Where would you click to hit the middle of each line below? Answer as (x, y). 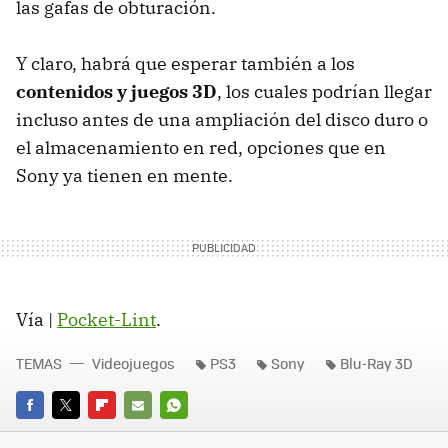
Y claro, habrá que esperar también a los (185, 63)
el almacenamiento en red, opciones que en (201, 147)
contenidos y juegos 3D (116, 91)
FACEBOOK (49, 433)
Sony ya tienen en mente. (124, 175)
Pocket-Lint (106, 319)
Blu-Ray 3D (376, 362)
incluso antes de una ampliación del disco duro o (222, 119)
